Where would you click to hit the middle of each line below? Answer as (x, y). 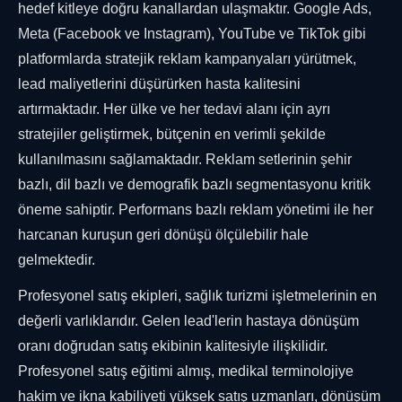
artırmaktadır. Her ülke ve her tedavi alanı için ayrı (174, 109)
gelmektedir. (57, 260)
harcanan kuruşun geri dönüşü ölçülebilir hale (163, 235)
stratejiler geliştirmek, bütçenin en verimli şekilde (172, 135)
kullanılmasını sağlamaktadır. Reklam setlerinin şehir (185, 160)
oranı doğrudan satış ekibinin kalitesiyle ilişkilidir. (173, 346)
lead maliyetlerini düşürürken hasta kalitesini (159, 84)
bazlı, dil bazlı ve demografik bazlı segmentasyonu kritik (194, 185)
